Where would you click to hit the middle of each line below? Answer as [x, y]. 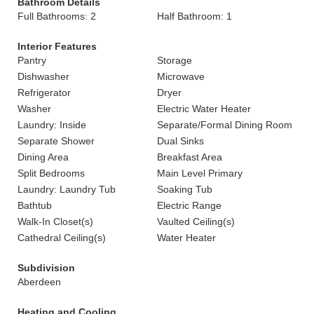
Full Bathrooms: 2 [57, 16]
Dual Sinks [180, 141]
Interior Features [57, 46]
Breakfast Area [190, 157]
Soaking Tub [185, 189]
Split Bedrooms [51, 173]
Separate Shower [56, 141]
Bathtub [35, 205]
